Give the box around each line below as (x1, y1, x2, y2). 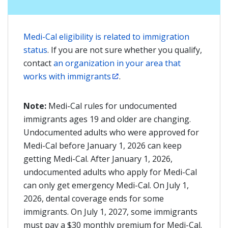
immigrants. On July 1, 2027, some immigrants (23, 206, 197, 217)
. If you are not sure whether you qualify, (47, 44, 202, 55)
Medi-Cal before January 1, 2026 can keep (23, 140, 182, 151)
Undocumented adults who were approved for (23, 127, 199, 138)
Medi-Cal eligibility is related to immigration (23, 31, 189, 42)
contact (23, 58, 53, 69)
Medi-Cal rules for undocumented (46, 100, 177, 111)
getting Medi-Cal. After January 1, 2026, (23, 153, 173, 164)
